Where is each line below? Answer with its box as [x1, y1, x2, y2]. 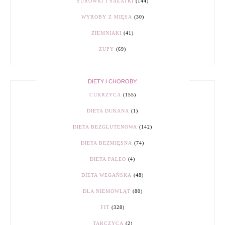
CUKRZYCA [89, 92, 121, 98]
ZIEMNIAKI [91, 30, 122, 36]
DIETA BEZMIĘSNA [81, 140, 132, 146]
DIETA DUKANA [87, 108, 129, 114]
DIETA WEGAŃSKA [81, 172, 132, 178]
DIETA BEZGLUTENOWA [73, 124, 137, 130]
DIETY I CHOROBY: [87, 78, 138, 85]
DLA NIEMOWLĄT [82, 188, 131, 194]
